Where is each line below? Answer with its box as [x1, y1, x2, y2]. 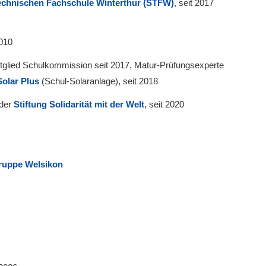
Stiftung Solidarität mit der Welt [14, 99, 144, 109]
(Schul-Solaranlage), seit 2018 [39, 75, 158, 86]
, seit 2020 [144, 99, 184, 109]
